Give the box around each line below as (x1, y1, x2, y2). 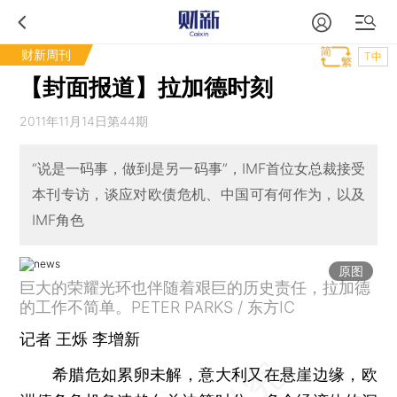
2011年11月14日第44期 (19, 113, 149, 128)
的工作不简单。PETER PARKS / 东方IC (19, 297, 296, 316)
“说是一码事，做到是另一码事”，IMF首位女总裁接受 (31, 160, 366, 178)
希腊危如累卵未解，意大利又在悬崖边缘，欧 (19, 364, 378, 384)
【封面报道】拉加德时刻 (19, 74, 274, 101)
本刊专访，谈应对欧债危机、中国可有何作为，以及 (31, 185, 366, 204)
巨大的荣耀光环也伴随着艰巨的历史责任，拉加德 (19, 277, 371, 297)
